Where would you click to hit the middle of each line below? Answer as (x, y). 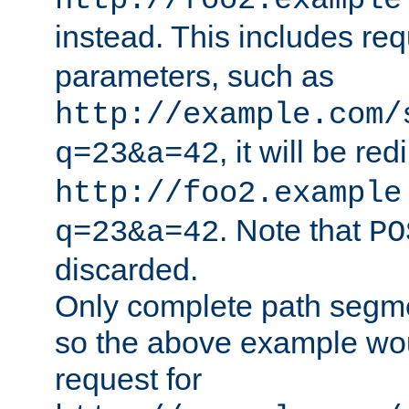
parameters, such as (194, 76)
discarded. (126, 270)
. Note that (294, 231)
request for (128, 379)
